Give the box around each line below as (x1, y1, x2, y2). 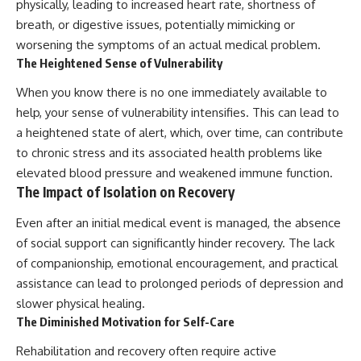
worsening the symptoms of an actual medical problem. (16, 36, 321, 52)
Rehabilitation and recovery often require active (16, 343, 276, 359)
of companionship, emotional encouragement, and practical (16, 255, 338, 271)
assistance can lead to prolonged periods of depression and (16, 275, 343, 291)
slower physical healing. (16, 295, 145, 311)
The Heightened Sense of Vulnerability (16, 55, 222, 70)
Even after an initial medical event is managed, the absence (16, 214, 341, 230)
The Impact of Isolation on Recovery (16, 183, 234, 201)
